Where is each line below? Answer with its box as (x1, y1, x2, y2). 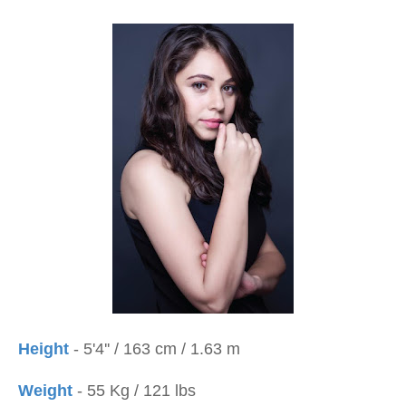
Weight (18, 382, 72, 400)
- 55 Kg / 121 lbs (72, 382, 196, 400)
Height (18, 340, 69, 358)
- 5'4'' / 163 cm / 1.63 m (69, 340, 240, 358)
